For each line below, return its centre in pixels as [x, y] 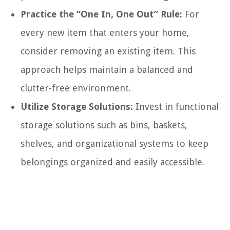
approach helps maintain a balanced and [107, 69]
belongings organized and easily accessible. [112, 162]
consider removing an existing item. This [108, 51]
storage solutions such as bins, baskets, [104, 125]
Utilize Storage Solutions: [77, 106]
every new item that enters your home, [105, 32]
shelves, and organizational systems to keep [114, 143]
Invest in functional [176, 106]
